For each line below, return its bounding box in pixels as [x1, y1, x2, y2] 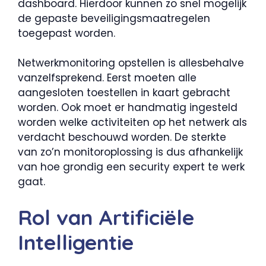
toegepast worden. [18, 26, 115, 40]
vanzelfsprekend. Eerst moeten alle [18, 71, 197, 85]
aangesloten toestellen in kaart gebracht [18, 85, 230, 100]
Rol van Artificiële [18, 204, 194, 230]
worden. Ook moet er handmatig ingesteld [18, 100, 237, 115]
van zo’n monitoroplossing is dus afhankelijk [18, 145, 243, 160]
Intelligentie [18, 229, 134, 255]
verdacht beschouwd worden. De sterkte [18, 130, 226, 145]
